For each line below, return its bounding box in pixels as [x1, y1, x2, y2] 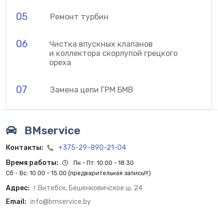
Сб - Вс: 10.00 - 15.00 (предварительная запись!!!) [6, 170, 151, 177]
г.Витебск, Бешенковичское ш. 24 [34, 184, 143, 193]
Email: [6, 198, 26, 206]
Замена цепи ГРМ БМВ [50, 85, 133, 94]
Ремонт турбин [50, 12, 109, 21]
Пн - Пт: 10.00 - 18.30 [73, 160, 134, 167]
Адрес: [6, 184, 30, 193]
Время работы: [6, 159, 58, 167]
